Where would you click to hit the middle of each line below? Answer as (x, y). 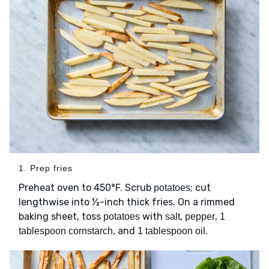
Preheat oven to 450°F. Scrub (86, 187)
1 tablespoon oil (171, 231)
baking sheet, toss (61, 216)
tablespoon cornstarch (66, 231)
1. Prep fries (46, 168)
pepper (200, 216)
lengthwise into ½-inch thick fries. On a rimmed (127, 202)
